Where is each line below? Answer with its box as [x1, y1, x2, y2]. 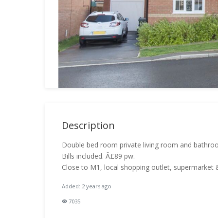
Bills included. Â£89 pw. [62, 151, 135, 161]
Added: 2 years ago [62, 182, 111, 190]
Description [62, 119, 115, 132]
